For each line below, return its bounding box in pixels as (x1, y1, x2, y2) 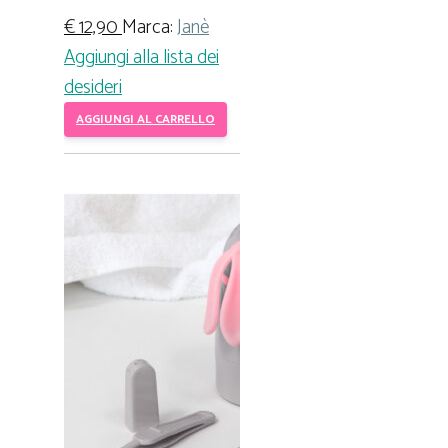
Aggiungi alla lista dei (64, 41, 219, 73)
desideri (64, 71, 122, 103)
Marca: (122, 11, 177, 43)
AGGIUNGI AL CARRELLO (76, 109, 215, 129)
